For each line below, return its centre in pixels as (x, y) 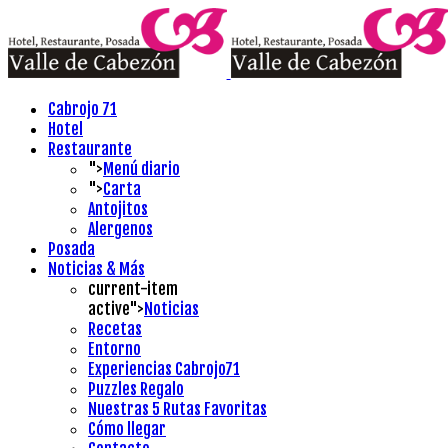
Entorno (114, 349)
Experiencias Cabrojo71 (164, 369)
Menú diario (141, 169)
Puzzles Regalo (136, 389)
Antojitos (118, 209)
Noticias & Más (96, 269)
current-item (133, 289)
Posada (71, 249)
